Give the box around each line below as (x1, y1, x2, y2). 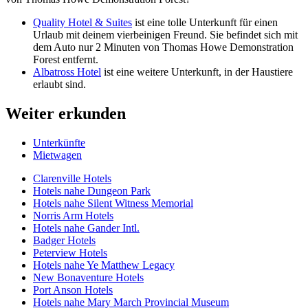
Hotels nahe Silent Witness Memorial (33, 197, 193, 209)
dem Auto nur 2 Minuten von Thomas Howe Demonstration (33, 41, 294, 53)
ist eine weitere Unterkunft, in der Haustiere (101, 65, 293, 78)
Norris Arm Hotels (33, 209, 113, 221)
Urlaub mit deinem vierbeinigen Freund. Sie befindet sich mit (33, 28, 298, 41)
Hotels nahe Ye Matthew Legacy (33, 258, 175, 271)
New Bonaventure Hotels (33, 271, 144, 283)
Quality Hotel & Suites (33, 16, 132, 28)
